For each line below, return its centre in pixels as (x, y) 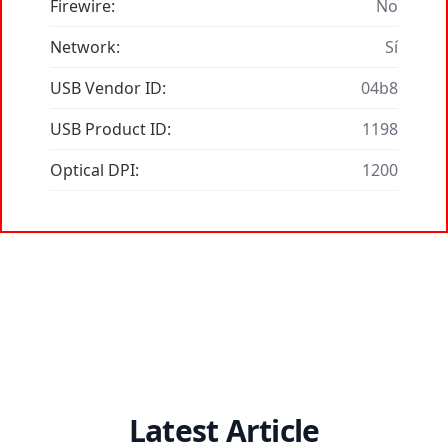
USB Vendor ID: (108, 88)
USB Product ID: (110, 129)
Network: (85, 47)
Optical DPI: (94, 170)
